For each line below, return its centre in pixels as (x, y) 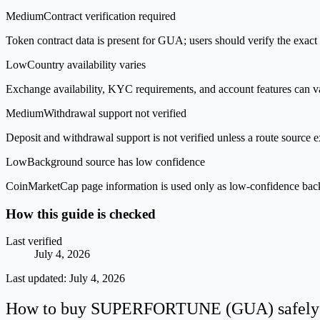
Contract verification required (110, 16)
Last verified (34, 241)
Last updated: (37, 279)
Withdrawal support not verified (115, 113)
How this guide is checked (81, 214)
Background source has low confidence (116, 161)
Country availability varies (86, 64)
